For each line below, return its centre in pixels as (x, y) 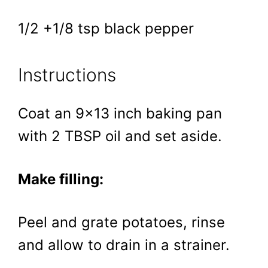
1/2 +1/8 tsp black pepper (106, 28)
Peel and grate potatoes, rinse (121, 222)
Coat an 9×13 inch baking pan (120, 114)
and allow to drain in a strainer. (124, 245)
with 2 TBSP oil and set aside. (120, 136)
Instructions (67, 75)
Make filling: (61, 179)
